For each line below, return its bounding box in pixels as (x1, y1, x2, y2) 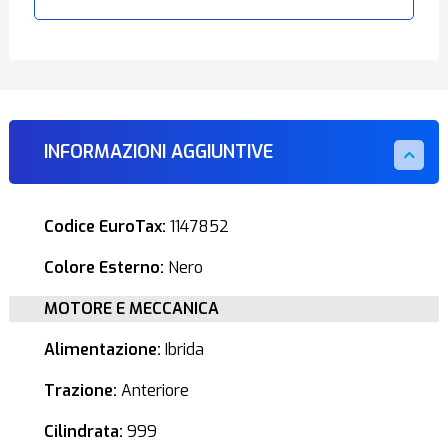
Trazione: (43, 380, 117, 401)
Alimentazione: (43, 339, 161, 360)
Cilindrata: (43, 421, 123, 442)
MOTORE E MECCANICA (43, 298, 219, 319)
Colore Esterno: (43, 257, 164, 278)
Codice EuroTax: (43, 216, 166, 237)
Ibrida (160, 339, 204, 360)
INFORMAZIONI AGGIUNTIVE (43, 140, 273, 164)
